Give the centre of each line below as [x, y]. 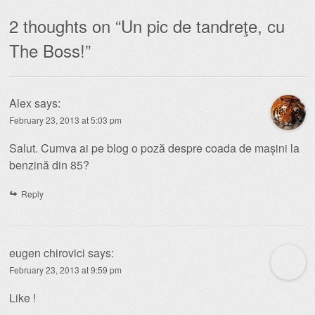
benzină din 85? [49, 165]
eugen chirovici [47, 252]
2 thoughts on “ [65, 25]
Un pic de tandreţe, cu [203, 25]
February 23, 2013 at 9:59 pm [65, 269]
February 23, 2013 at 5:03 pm [65, 120]
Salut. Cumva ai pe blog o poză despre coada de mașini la [154, 148]
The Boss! [47, 50]
